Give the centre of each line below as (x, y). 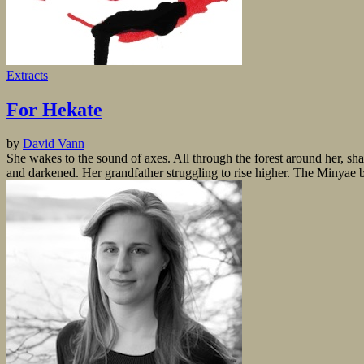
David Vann (54, 144)
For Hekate (54, 109)
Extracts (27, 75)
